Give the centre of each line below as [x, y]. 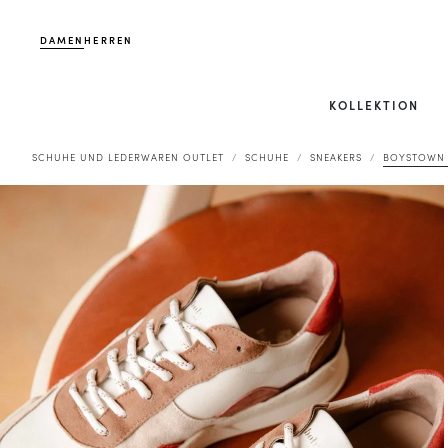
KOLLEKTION [374, 104]
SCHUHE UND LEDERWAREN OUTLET [128, 157]
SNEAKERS [336, 157]
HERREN [108, 40]
